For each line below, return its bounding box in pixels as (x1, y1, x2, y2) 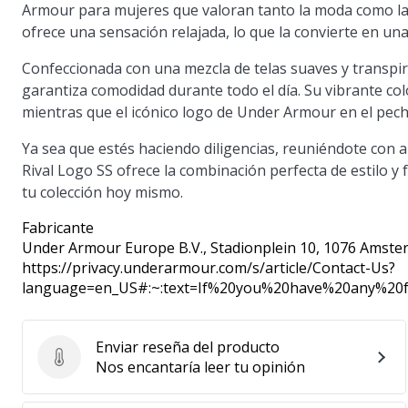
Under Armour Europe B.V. (22, 238, 203, 258)
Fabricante (22, 218, 94, 238)
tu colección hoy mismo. (22, 182, 183, 202)
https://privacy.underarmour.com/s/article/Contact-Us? (22, 258, 395, 278)
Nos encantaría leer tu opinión (96, 357, 305, 377)
